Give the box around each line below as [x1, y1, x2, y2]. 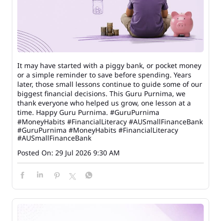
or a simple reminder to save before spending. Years [17, 70, 191, 80]
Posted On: [17, 148, 53, 158]
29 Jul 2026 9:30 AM [55, 148, 120, 158]
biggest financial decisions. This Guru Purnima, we [17, 89, 185, 99]
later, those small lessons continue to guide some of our [17, 79, 202, 89]
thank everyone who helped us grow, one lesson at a [17, 98, 191, 108]
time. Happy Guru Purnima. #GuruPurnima [17, 108, 159, 117]
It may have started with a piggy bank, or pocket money [17, 61, 201, 71]
